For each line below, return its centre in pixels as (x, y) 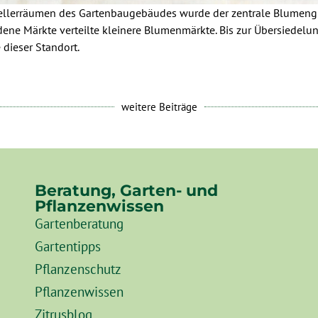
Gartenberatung (79, 224)
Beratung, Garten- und (127, 191)
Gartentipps (68, 246)
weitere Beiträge (159, 107)
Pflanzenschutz (78, 269)
